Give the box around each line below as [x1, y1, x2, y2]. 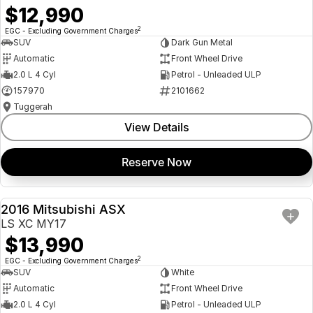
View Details [124, 119, 189, 134]
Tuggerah [13, 101, 52, 112]
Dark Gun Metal [170, 37, 233, 48]
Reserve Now [122, 154, 191, 169]
